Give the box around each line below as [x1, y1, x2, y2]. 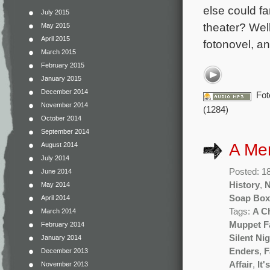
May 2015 [41, 22, 70, 29]
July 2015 [41, 8, 69, 16]
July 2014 [41, 154, 69, 162]
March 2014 [41, 207, 76, 215]
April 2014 [41, 194, 70, 201]
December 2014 [41, 88, 88, 95]
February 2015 [41, 61, 84, 69]
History [229, 180, 260, 190]
